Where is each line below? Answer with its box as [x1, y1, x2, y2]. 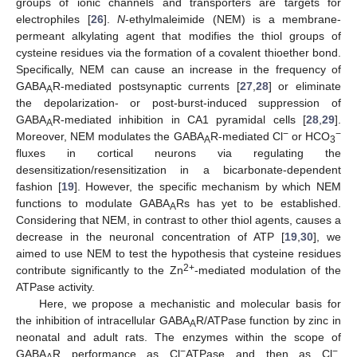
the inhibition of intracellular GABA [16, 313, 190, 327]
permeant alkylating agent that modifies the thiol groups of [16, 29, 341, 42]
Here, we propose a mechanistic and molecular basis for [38, 296, 341, 310]
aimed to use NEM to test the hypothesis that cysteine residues [16, 246, 341, 260]
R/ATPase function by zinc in [195, 313, 341, 327]
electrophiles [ [16, 12, 91, 25]
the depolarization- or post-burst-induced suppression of [16, 96, 341, 109]
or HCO [288, 129, 331, 143]
